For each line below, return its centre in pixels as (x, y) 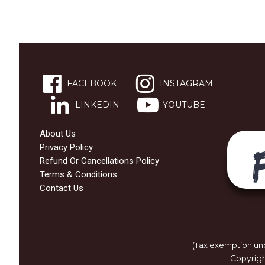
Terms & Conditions (78, 175)
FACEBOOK (92, 83)
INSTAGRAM (187, 83)
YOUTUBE (184, 104)
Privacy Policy (66, 148)
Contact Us (62, 188)
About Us (58, 134)
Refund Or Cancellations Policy (99, 161)
